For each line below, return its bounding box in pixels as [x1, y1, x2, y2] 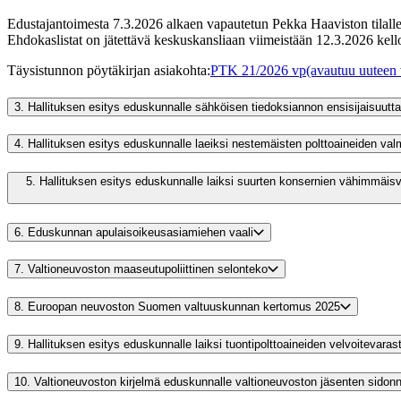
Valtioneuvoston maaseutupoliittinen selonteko [28, 262, 268, 277]
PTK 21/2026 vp [210, 62, 306, 78]
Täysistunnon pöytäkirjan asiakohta [7, 62, 207, 78]
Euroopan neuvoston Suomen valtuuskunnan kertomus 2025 [28, 300, 340, 314]
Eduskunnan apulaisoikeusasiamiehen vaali [28, 225, 253, 239]
